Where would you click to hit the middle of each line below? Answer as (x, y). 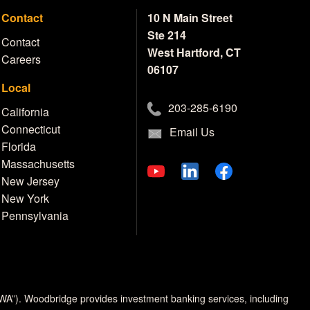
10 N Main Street (190, 18)
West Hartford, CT (194, 52)
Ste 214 (167, 35)
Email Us (192, 132)
